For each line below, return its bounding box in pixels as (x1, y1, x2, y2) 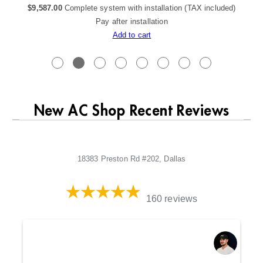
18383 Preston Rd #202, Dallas (77, 154, 186, 163)
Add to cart (112, 30, 151, 39)
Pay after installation (96, 16, 168, 26)
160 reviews (146, 193, 198, 204)
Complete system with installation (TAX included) (64, 3, 236, 12)
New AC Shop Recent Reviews (33, 103, 230, 118)
